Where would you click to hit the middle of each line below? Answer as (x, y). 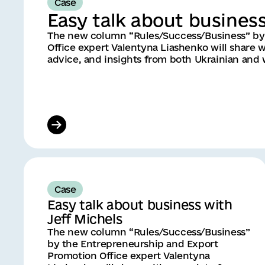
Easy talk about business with (140, 204)
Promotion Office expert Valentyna (129, 255)
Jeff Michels (85, 219)
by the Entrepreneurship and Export (133, 243)
